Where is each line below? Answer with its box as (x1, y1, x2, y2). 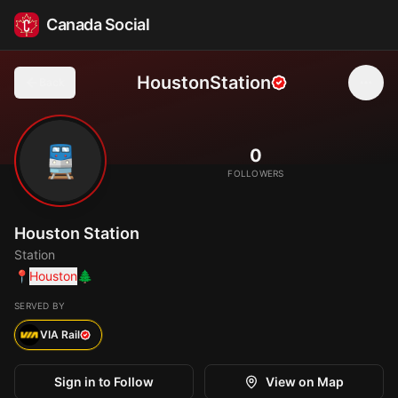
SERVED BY (14, 300, 66, 311)
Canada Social (46, 15, 150, 34)
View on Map (266, 374, 344, 389)
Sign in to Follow (54, 374, 154, 389)
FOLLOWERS (227, 168, 284, 179)
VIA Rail (40, 328, 80, 341)
